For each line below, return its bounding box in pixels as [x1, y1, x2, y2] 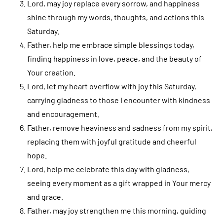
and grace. [27, 191, 63, 201]
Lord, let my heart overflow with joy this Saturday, [27, 81, 196, 91]
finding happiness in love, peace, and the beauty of [27, 53, 202, 63]
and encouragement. [27, 109, 99, 118]
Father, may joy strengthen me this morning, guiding [27, 205, 206, 215]
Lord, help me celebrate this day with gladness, [27, 164, 189, 174]
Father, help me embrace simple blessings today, [27, 39, 194, 49]
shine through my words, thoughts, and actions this [27, 12, 204, 22]
